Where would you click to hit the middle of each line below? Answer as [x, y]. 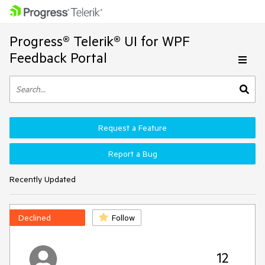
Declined [35, 218]
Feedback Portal [58, 58]
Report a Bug [132, 154]
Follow [123, 218]
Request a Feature [132, 128]
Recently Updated [43, 179]
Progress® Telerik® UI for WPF [100, 41]
